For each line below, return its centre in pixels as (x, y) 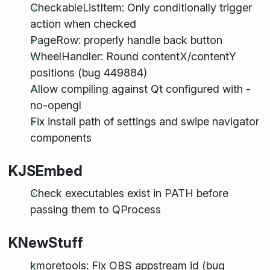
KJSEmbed (45, 171)
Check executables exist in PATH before (129, 193)
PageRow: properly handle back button (126, 40)
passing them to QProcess (95, 210)
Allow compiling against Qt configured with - (140, 89)
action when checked (83, 24)
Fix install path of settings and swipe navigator (144, 121)
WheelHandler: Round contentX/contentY (133, 56)
